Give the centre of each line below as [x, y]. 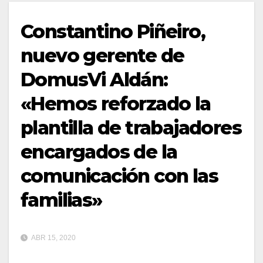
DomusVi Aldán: [94, 79]
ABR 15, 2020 [53, 237]
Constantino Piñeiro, [113, 31]
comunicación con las [119, 176]
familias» [61, 200]
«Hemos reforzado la [116, 103]
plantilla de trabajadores [131, 127]
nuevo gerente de [102, 55]
